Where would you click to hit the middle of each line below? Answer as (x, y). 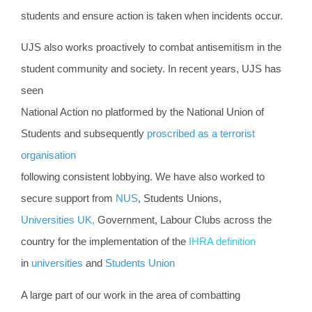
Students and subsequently (84, 134)
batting (225, 295)
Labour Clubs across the (216, 220)
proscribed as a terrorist (201, 134)
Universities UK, (59, 220)
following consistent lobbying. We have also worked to (143, 177)
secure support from (68, 199)
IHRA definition (222, 242)
